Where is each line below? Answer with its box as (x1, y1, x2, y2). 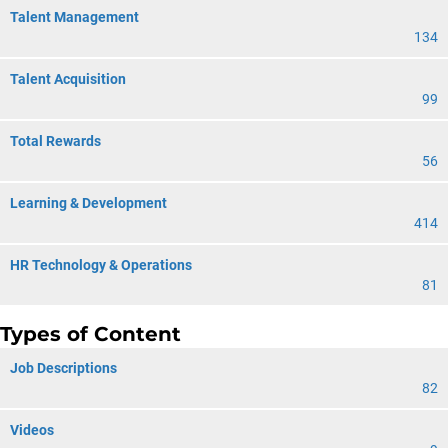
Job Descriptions (10, 360, 117, 376)
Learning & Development (10, 195, 167, 211)
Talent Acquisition (10, 71, 126, 87)
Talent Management (10, 9, 139, 25)
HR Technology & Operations (10, 257, 192, 273)
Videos (10, 422, 54, 438)
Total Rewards (10, 133, 101, 149)
